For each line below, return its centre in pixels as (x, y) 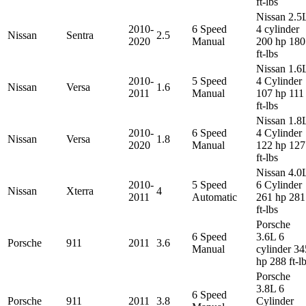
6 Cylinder (279, 184)
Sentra (80, 35)
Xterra (80, 191)
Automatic (214, 197)
